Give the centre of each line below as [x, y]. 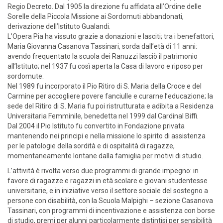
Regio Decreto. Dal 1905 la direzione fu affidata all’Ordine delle [105, 7]
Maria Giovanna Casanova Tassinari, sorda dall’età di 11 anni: [102, 47]
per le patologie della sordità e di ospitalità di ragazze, [91, 146]
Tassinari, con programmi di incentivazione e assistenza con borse [111, 211]
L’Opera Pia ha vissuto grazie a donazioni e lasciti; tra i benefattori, [111, 37]
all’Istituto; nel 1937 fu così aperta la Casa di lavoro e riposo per [105, 66]
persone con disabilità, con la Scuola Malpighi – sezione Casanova [110, 201]
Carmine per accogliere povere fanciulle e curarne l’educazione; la [110, 96]
